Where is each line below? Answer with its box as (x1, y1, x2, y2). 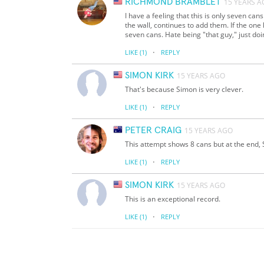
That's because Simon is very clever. (125, 84, 243, 95)
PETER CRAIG (125, 126, 181, 136)
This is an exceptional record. (125, 194, 220, 204)
